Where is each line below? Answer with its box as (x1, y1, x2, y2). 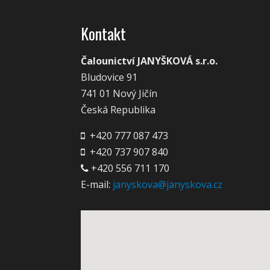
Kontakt (81, 21, 127, 45)
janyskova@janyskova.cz (113, 177, 223, 191)
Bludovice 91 (81, 70, 138, 84)
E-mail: (81, 177, 113, 191)
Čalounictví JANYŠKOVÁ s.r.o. (81, 54, 218, 67)
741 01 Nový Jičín (81, 86, 158, 100)
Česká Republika (81, 102, 156, 116)
